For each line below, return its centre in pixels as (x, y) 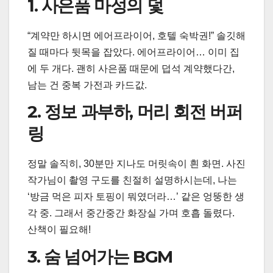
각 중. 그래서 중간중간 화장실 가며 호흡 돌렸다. (131, 213)
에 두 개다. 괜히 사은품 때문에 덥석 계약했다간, (131, 68)
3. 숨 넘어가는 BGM (100, 257)
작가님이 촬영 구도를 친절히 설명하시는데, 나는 (132, 180)
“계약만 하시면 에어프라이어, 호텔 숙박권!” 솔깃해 (136, 35)
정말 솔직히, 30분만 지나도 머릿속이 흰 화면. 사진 (136, 164)
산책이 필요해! (59, 230)
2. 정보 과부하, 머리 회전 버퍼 (135, 112)
